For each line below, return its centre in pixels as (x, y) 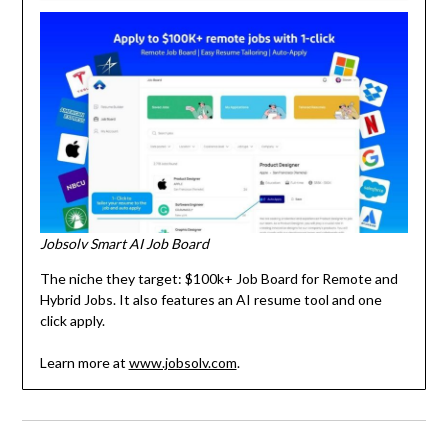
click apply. (72, 321)
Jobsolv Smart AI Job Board (124, 244)
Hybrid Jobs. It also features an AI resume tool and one (210, 300)
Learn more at (84, 363)
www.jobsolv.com (182, 363)
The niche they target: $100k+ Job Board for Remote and (218, 279)
